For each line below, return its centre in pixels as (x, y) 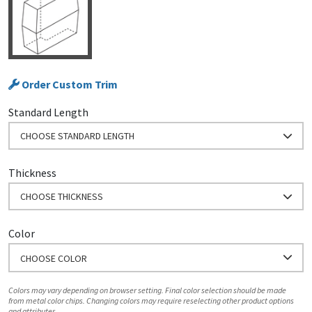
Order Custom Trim (69, 84)
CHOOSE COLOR (54, 258)
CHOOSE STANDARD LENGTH (77, 136)
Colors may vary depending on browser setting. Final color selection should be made (147, 290)
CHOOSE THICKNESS (62, 196)
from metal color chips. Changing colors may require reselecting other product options (151, 300)
